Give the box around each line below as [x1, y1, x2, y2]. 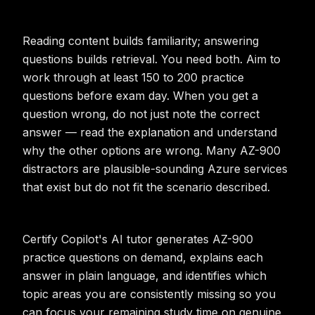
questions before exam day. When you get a [22, 89, 258, 103]
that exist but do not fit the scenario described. [22, 180, 270, 194]
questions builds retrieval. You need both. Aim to [22, 52, 281, 66]
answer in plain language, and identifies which [22, 269, 266, 283]
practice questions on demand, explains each [22, 250, 263, 264]
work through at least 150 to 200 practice [22, 70, 244, 84]
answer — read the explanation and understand [22, 125, 277, 139]
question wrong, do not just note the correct [22, 107, 259, 121]
